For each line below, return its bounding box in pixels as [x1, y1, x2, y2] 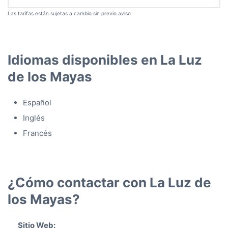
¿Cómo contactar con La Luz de [8, 174, 211, 190]
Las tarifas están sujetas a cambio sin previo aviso [8, 10, 131, 16]
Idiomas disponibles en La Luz [8, 51, 202, 68]
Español [23, 97, 51, 107]
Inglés [23, 112, 45, 123]
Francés [23, 128, 52, 138]
